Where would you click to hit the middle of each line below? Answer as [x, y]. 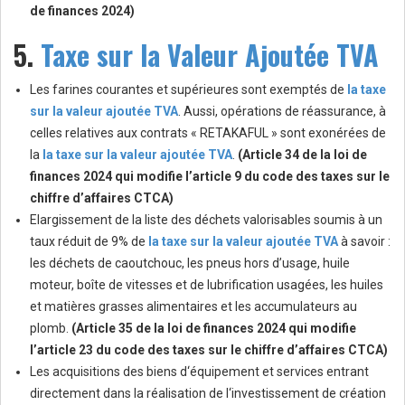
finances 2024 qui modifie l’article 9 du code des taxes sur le [210, 177]
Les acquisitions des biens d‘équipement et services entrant [199, 372]
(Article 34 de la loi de [302, 155]
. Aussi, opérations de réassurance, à [282, 112]
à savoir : [364, 242]
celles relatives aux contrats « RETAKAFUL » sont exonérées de [208, 133]
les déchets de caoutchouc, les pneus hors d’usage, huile [190, 264]
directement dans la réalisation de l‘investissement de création [208, 394]
